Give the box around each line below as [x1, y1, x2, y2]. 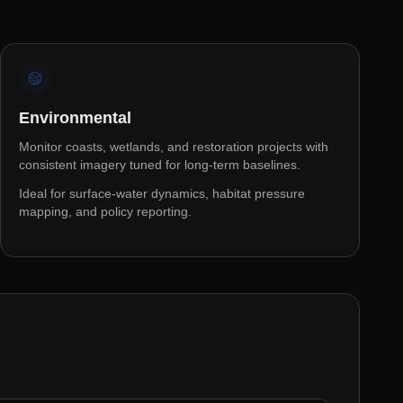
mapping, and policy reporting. [19, 204, 192, 219]
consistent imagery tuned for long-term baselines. [19, 157, 300, 172]
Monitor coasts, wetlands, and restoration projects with [19, 139, 328, 154]
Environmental [19, 109, 131, 127]
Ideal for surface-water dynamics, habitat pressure [19, 186, 305, 201]
